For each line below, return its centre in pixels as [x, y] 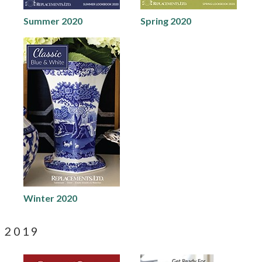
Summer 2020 [53, 21]
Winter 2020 [50, 198]
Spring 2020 [166, 21]
